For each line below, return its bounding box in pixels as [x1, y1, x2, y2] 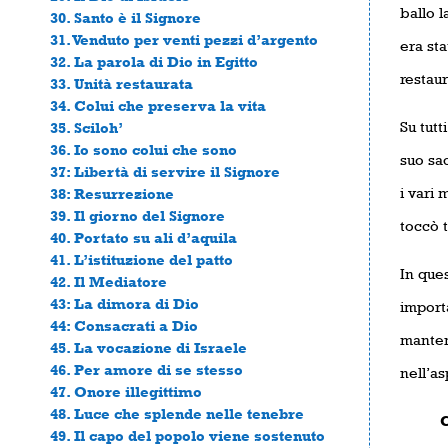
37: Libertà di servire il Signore [50, 162, 280, 180]
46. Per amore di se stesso [50, 360, 243, 378]
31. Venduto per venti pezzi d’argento [50, 30, 318, 48]
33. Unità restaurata [50, 74, 193, 92]
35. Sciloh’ [50, 118, 123, 136]
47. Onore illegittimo [50, 382, 202, 400]
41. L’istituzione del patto [50, 250, 233, 268]
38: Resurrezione [50, 184, 174, 202]
